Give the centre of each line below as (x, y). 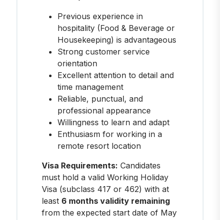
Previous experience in (100, 16)
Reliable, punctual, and (100, 98)
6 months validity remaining (115, 201)
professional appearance (104, 110)
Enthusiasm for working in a (110, 134)
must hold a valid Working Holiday (105, 177)
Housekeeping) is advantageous (117, 40)
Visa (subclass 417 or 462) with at (105, 189)
